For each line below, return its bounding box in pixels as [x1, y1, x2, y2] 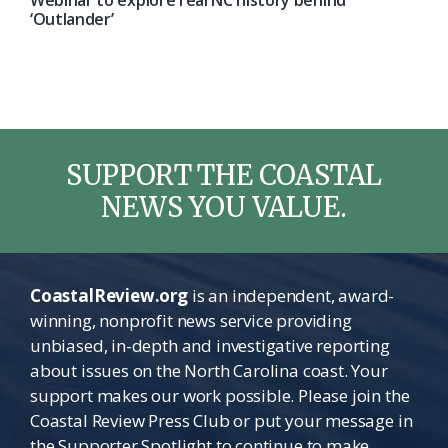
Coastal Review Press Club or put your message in [30, 409, 413, 432]
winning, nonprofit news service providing [30, 309, 352, 332]
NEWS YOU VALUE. [101, 190, 347, 224]
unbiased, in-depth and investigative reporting [30, 334, 390, 357]
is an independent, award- [187, 284, 395, 307]
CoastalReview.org [30, 284, 188, 307]
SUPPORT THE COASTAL [65, 158, 383, 192]
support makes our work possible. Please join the [30, 384, 410, 407]
